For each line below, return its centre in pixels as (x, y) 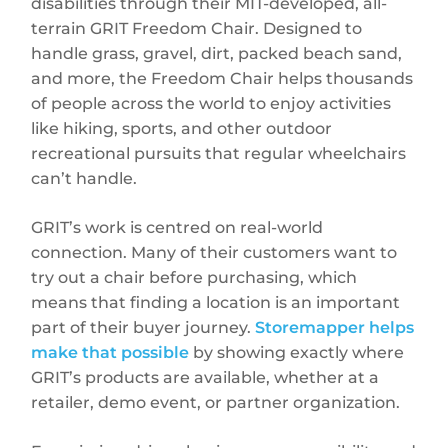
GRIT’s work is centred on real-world (177, 228)
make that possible (110, 353)
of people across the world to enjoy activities (211, 104)
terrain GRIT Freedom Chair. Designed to (197, 29)
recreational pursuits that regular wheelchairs (219, 154)
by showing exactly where (297, 353)
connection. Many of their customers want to (214, 253)
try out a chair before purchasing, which (194, 278)
